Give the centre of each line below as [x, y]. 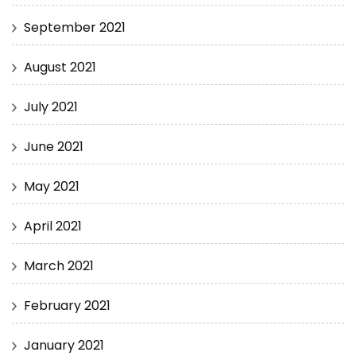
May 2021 [52, 186]
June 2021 [54, 146]
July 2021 [51, 106]
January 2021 [64, 345]
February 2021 [67, 305]
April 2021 [53, 226]
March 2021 [59, 265]
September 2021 [75, 27]
